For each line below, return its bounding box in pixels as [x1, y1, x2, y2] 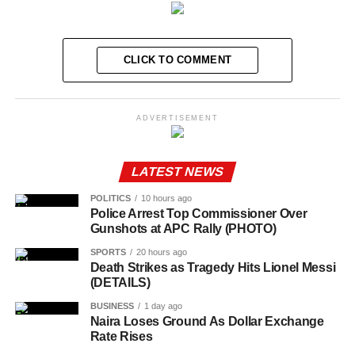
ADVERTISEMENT [136, 113, 219, 122]
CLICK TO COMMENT [123, 53, 232, 66]
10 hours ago [140, 193, 192, 203]
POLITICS [90, 193, 131, 203]
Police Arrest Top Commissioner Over [90, 206, 307, 220]
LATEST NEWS [129, 164, 226, 178]
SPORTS [90, 246, 126, 257]
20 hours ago [136, 246, 187, 257]
